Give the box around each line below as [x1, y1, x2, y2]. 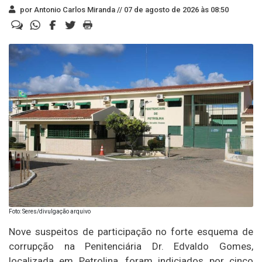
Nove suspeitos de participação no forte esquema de [9, 225, 253, 237]
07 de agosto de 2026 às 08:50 [122, 5, 229, 14]
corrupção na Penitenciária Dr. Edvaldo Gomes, [9, 240, 253, 252]
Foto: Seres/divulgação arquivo [9, 208, 91, 215]
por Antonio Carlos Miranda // [18, 5, 122, 14]
